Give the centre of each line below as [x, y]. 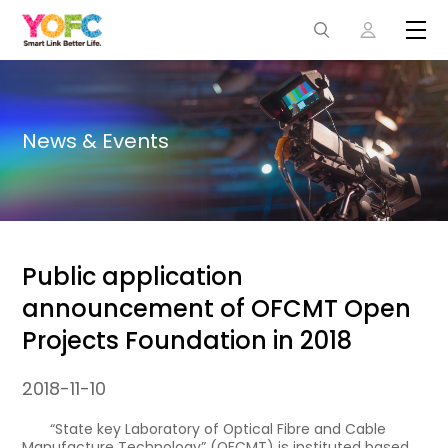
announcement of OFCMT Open [217, 309]
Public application [133, 277]
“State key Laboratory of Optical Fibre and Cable [218, 429]
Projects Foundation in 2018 [187, 341]
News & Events [96, 140]
